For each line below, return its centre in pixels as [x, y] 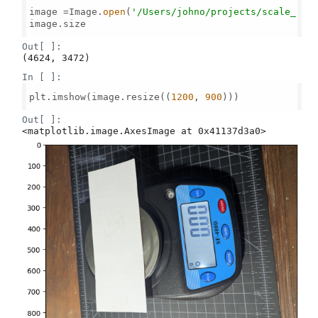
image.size [58, 23]
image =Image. [66, 11]
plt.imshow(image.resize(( [100, 97]
